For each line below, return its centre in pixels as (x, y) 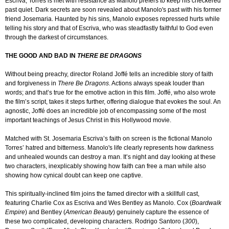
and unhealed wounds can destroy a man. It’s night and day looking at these (110, 157)
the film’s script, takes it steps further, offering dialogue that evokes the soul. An (113, 102)
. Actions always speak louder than (157, 84)
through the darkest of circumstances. (57, 38)
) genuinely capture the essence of (161, 212)
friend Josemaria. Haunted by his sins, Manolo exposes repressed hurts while (112, 19)
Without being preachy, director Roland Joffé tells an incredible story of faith (109, 74)
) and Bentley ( (45, 212)
